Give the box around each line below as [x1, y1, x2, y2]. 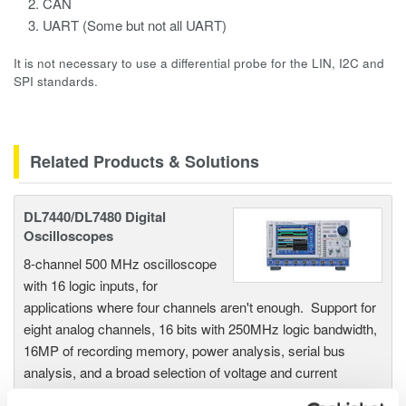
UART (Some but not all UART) [43, 15, 230, 34]
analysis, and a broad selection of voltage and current [24, 362, 337, 382]
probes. [24, 384, 68, 404]
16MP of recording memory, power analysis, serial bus [24, 341, 345, 361]
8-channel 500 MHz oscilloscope [24, 254, 217, 274]
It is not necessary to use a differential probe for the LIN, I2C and [14, 54, 384, 72]
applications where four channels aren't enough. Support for [24, 297, 376, 317]
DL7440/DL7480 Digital [24, 207, 166, 227]
